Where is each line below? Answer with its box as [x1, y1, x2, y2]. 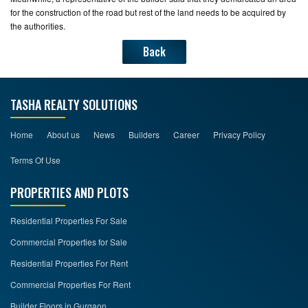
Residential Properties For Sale [10, 214, 127, 226]
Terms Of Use [10, 154, 60, 166]
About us [47, 129, 80, 140]
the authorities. [10, 20, 65, 32]
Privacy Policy [213, 129, 265, 140]
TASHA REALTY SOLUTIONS [10, 96, 137, 113]
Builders [129, 129, 159, 140]
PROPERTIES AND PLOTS [10, 184, 129, 201]
